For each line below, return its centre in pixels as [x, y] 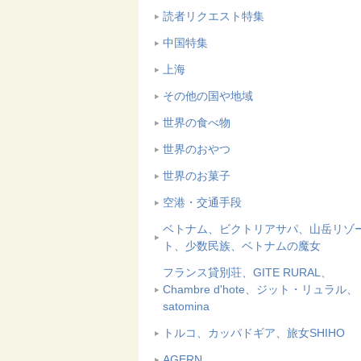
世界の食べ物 [197, 122]
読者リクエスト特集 [214, 16]
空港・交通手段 [202, 202]
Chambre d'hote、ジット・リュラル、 [260, 289]
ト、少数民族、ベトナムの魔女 [242, 246]
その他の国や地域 [208, 96]
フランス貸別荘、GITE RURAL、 [247, 272]
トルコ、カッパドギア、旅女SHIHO [254, 333]
